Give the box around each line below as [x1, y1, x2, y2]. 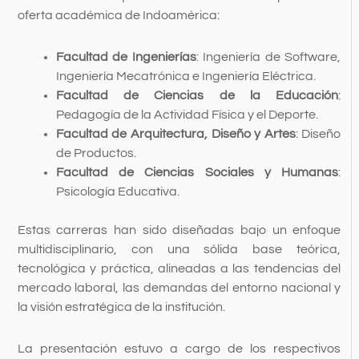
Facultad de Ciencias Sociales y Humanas [55, 166, 339, 179]
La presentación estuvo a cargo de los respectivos [17, 342, 341, 356]
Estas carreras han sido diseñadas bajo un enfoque [17, 224, 341, 237]
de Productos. [55, 147, 136, 160]
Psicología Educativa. [55, 185, 179, 199]
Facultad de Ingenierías [55, 50, 196, 64]
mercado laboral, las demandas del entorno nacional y [17, 281, 341, 295]
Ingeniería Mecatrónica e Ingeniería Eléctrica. [55, 70, 316, 83]
